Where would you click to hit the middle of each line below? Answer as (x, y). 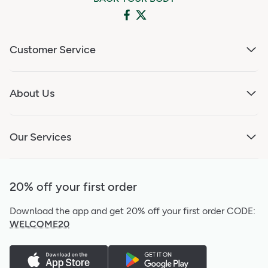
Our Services (40, 137)
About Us (32, 93)
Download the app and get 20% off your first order (117, 211)
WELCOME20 (39, 224)
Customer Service (53, 49)
